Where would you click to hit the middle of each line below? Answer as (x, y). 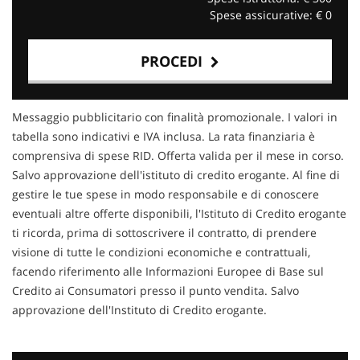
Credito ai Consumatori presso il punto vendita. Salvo (155, 290)
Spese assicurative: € (268, 14)
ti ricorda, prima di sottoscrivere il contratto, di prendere (164, 232)
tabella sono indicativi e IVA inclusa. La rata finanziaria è (164, 136)
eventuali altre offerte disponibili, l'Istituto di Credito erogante (179, 213)
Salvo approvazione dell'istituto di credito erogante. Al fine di (176, 174)
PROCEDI (176, 61)
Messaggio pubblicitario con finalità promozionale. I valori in (175, 117)
